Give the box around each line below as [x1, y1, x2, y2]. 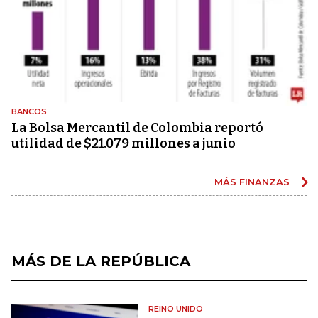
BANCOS [11, 106, 47, 116]
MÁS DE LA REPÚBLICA [11, 252, 190, 270]
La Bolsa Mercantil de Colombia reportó [11, 119, 263, 136]
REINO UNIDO [148, 303, 204, 314]
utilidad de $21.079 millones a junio [11, 135, 236, 151]
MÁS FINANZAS [214, 175, 292, 187]
